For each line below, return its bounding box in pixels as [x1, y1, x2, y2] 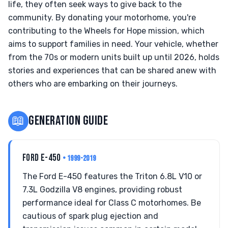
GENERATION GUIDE [28, 113, 108, 129]
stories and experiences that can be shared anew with [8, 66, 216, 75]
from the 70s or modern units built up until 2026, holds [8, 52, 219, 62]
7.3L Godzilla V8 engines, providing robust [22, 185, 182, 194]
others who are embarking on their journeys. [8, 79, 178, 89]
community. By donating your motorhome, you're [8, 13, 196, 22]
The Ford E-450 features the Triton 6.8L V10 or [22, 172, 202, 181]
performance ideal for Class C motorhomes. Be [22, 198, 201, 208]
